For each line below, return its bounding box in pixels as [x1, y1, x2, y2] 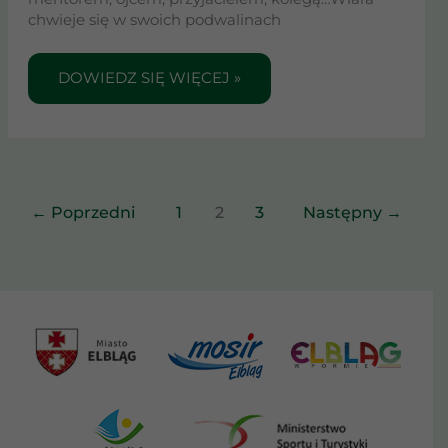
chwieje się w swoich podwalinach [27, 11, 281, 30]
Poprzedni [47, 203, 136, 223]
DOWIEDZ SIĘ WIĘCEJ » [57, 69, 241, 88]
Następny [302, 203, 386, 223]
